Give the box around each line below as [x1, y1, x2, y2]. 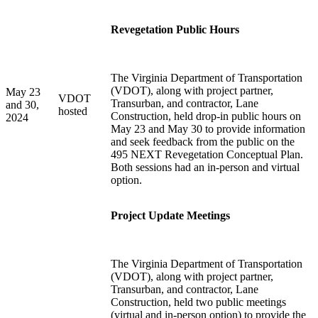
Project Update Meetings [111, 209, 230, 222]
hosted [58, 105, 87, 118]
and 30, [6, 99, 39, 111]
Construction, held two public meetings [111, 296, 286, 309]
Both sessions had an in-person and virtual [111, 161, 300, 174]
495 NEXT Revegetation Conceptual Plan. [111, 148, 303, 161]
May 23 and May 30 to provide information [111, 123, 305, 136]
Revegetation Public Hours [111, 23, 239, 36]
